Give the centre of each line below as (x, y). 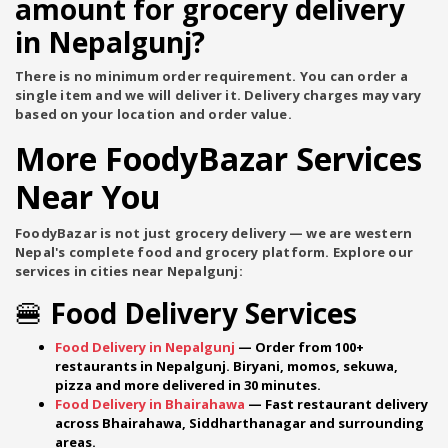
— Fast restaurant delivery (338, 404)
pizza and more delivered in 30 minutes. (188, 385)
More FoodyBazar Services (218, 158)
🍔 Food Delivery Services (186, 313)
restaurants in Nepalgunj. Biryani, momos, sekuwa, (226, 366)
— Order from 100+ (301, 347)
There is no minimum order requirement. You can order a (211, 76)
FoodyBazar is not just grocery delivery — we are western (214, 233)
